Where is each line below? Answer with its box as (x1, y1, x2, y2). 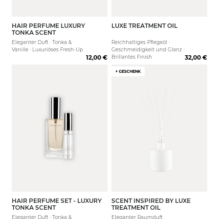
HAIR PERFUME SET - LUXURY (12, 197, 102, 204)
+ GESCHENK (115, 69, 141, 74)
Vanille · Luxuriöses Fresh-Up (12, 46, 83, 53)
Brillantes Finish (111, 54, 152, 60)
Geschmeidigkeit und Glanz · (111, 46, 184, 53)
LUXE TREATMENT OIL (111, 22, 177, 29)
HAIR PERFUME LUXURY (12, 22, 85, 29)
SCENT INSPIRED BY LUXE (111, 197, 191, 204)
